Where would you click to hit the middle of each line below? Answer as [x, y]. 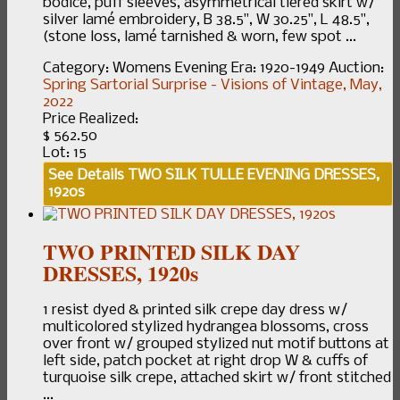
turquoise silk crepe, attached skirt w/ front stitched [217, 378]
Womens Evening [170, 69]
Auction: [356, 69]
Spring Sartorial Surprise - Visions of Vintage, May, [212, 86]
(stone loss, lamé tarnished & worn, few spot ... [200, 37]
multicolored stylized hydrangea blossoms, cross [206, 327]
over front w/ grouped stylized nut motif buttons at [216, 344]
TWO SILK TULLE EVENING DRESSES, [252, 176]
